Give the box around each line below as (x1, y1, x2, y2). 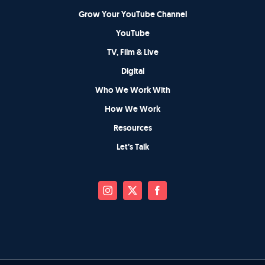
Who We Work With (95, 85, 170, 96)
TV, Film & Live (106, 47, 159, 58)
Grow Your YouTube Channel (78, 9, 187, 20)
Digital (121, 66, 144, 77)
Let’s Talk (116, 141, 149, 153)
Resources (113, 122, 152, 134)
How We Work (105, 104, 160, 115)
